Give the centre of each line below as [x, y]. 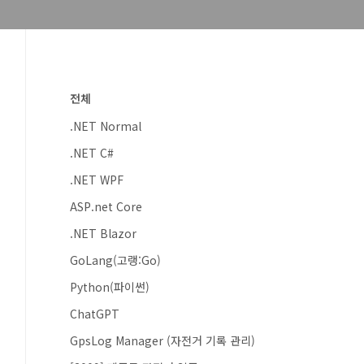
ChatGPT [95, 314]
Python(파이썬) [110, 287]
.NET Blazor [103, 233]
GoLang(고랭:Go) [115, 260]
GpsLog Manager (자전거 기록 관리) [162, 340]
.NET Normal [106, 126]
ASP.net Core [106, 206]
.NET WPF [97, 180]
